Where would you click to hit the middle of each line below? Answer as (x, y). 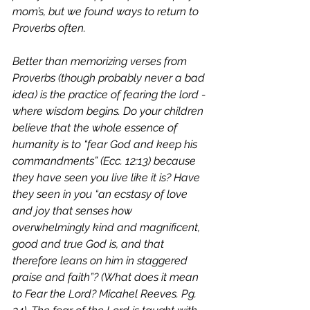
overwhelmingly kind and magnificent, (108, 227)
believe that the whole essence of (96, 128)
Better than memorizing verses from (101, 61)
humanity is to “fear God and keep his (106, 144)
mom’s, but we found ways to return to (107, 11)
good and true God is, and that (90, 244)
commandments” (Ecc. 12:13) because (106, 161)
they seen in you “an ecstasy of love (101, 194)
